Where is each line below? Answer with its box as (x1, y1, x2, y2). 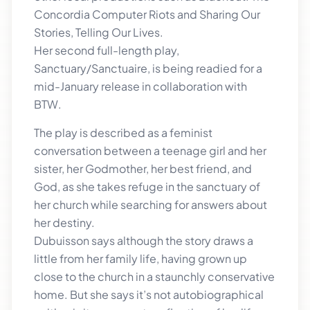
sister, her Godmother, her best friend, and (34, 161, 252, 176)
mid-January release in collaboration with (34, 79, 247, 94)
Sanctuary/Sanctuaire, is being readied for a (34, 61, 262, 76)
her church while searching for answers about (34, 197, 267, 212)
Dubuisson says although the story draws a (34, 232, 253, 248)
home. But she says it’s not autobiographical (34, 286, 264, 302)
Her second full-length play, (34, 43, 179, 58)
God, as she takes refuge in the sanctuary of (34, 179, 260, 194)
